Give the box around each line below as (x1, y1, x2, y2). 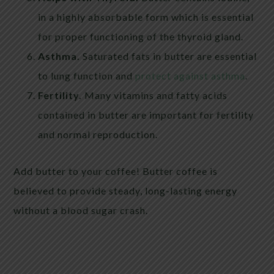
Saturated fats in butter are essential (83, 50, 257, 62)
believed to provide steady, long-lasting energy (13, 185, 238, 197)
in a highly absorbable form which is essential (38, 11, 254, 23)
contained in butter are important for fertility (38, 109, 254, 121)
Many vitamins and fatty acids (84, 89, 228, 102)
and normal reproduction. (38, 128, 158, 141)
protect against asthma (135, 70, 246, 82)
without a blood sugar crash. (13, 204, 149, 217)
